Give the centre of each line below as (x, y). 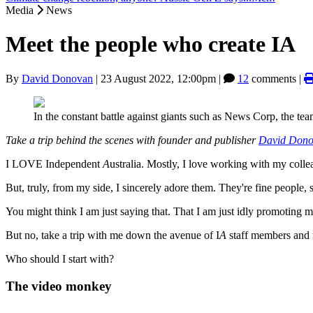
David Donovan (57, 78)
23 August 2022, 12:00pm (158, 78)
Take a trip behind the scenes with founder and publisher (132, 140)
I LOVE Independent (54, 163)
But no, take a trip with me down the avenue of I (112, 235)
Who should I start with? (60, 259)
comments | (276, 78)
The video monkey (59, 286)
